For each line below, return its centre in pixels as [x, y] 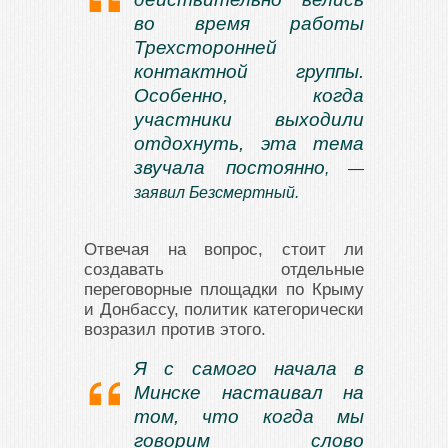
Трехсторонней [205, 47]
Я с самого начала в [249, 368]
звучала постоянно [229, 167]
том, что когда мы [249, 416]
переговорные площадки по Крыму [224, 289]
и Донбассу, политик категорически [224, 309]
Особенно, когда [249, 95]
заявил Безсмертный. [216, 192]
